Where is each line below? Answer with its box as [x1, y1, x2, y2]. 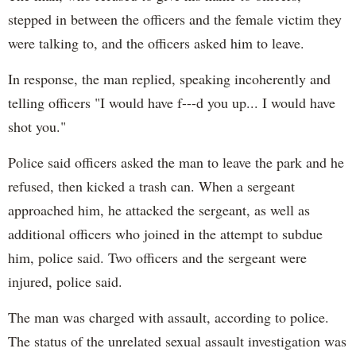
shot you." [8, 117, 66, 137]
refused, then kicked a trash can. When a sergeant [8, 176, 295, 196]
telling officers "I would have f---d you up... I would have [8, 93, 335, 113]
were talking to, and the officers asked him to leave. [8, 33, 304, 53]
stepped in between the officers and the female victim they [8, 10, 342, 29]
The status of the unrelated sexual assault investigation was [8, 331, 346, 351]
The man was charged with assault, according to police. [8, 308, 329, 327]
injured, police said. [8, 272, 122, 292]
